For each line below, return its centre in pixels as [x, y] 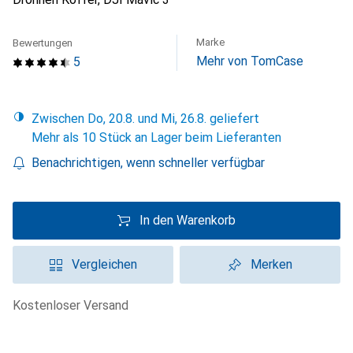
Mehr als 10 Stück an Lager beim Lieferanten [156, 137]
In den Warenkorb [188, 220]
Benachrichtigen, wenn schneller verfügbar [148, 163]
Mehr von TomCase [250, 61]
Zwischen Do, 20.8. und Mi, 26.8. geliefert [149, 119]
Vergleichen [104, 264]
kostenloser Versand [74, 305]
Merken [271, 264]
